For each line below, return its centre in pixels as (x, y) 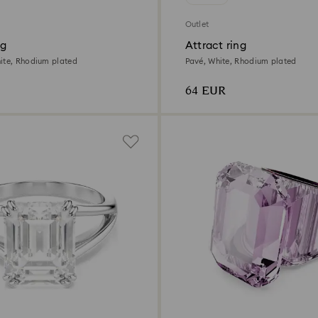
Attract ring (215, 46)
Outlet (197, 25)
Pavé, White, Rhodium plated (241, 62)
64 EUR (205, 92)
